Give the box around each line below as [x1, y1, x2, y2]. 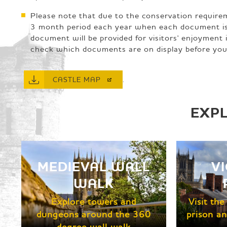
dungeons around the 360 [36, 208, 152, 220]
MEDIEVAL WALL [37, 158, 150, 176]
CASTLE [53, 74, 84, 84]
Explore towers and [51, 195, 137, 207]
